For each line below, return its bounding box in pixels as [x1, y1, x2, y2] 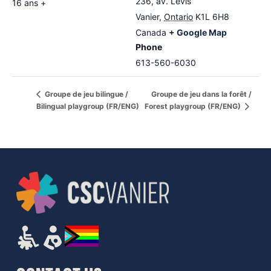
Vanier [135, 11, 159, 22]
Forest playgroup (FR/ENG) [145, 102, 243, 111]
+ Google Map [169, 27, 227, 38]
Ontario [164, 11, 193, 22]
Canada [135, 27, 166, 38]
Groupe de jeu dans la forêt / [151, 90, 252, 99]
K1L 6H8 [195, 11, 229, 22]
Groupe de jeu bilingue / [43, 90, 128, 99]
